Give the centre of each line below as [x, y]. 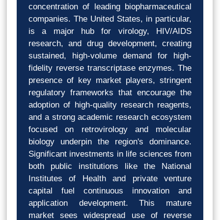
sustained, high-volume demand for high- [110, 55]
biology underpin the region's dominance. [110, 141]
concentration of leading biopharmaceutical [110, 6]
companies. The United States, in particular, [110, 19]
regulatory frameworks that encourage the [110, 92]
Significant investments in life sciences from [110, 154]
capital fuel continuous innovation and [110, 191]
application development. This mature [110, 203]
